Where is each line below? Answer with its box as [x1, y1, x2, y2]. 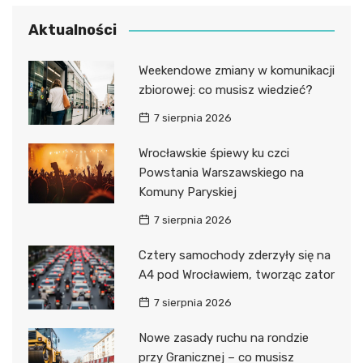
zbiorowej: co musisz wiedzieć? [138, 82, 313, 97]
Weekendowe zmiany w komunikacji [138, 62, 335, 78]
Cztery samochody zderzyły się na [138, 247, 331, 263]
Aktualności [28, 20, 117, 39]
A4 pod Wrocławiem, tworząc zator [138, 267, 335, 282]
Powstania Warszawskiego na [138, 164, 304, 180]
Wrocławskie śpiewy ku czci [138, 145, 289, 160]
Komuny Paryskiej [138, 184, 237, 199]
